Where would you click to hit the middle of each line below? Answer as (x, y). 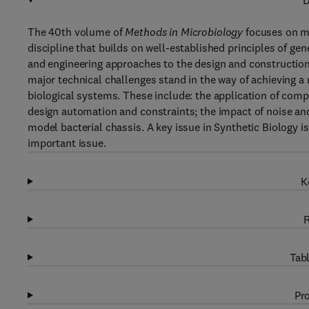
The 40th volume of (77, 32)
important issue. (67, 143)
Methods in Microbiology (184, 32)
